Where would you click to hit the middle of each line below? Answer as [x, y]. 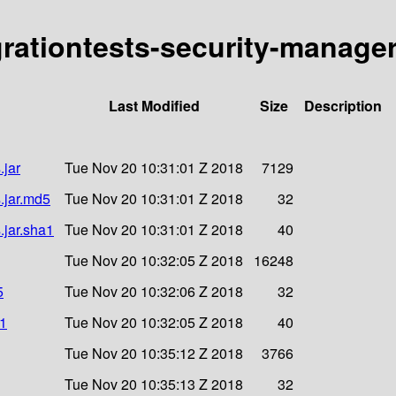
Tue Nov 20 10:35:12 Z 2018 [154, 353]
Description [343, 105]
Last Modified [154, 105]
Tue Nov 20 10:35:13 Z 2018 [154, 384]
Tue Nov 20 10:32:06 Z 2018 [154, 291]
